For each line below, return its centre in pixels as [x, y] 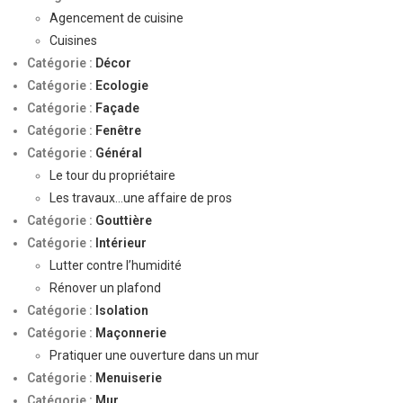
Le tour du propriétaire [112, 175]
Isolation [122, 310]
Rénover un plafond [105, 288]
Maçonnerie [131, 333]
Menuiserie [129, 378]
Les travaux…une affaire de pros [141, 198]
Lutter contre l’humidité [116, 265]
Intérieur [121, 243]
